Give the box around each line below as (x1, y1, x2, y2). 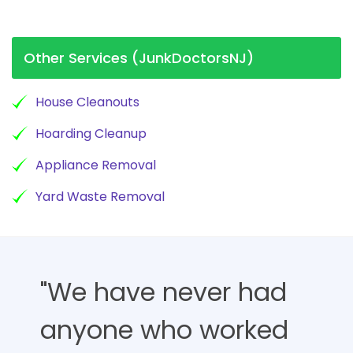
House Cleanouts (35, 92, 139, 111)
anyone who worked (40, 311, 288, 347)
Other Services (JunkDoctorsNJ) (24, 47, 254, 68)
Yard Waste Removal (35, 187, 165, 206)
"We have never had (40, 273, 287, 310)
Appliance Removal (35, 155, 156, 174)
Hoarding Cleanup (35, 124, 147, 143)
